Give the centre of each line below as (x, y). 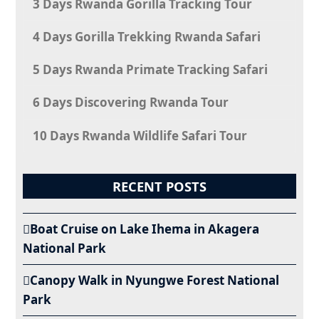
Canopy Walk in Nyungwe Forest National (155, 281)
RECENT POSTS (159, 186)
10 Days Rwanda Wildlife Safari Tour (140, 135)
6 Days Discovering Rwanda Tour (131, 103)
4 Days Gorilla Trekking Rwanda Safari (147, 36)
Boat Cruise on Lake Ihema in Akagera (145, 229)
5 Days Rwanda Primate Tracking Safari (151, 70)
